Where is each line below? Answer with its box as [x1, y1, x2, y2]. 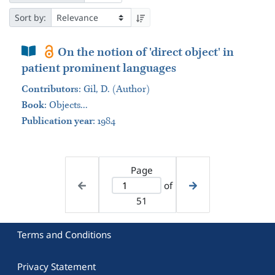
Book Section [21, 44, 93, 58]
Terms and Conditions [17, 228, 112, 241]
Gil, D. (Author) [83, 83, 150, 95]
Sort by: [15, 11, 46, 23]
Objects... [49, 99, 88, 111]
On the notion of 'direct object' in [58, 45, 234, 60]
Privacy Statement [17, 260, 96, 273]
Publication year [21, 115, 93, 127]
